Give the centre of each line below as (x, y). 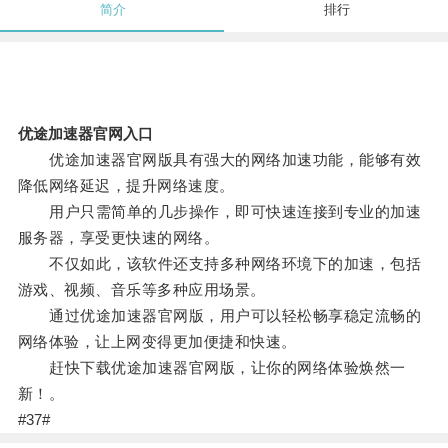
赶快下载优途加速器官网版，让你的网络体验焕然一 (211, 368)
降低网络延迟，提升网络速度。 (126, 186)
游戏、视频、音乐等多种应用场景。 (141, 290)
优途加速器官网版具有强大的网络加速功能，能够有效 (219, 160)
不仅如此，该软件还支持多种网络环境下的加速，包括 (219, 264)
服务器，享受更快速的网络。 (118, 238)
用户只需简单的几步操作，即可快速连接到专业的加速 (219, 212)
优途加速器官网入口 (85, 134)
